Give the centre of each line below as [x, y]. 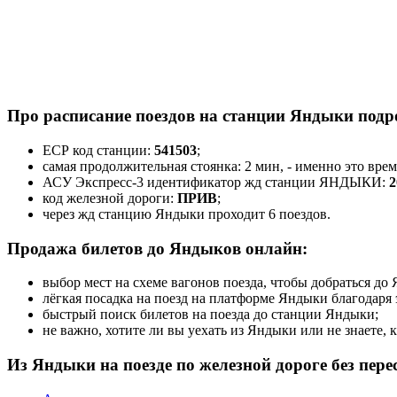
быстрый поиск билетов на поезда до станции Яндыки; [210, 315]
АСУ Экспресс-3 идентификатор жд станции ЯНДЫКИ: [216, 182]
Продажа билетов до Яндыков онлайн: [157, 248]
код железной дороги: [110, 198]
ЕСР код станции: [98, 150]
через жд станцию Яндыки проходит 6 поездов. [187, 214]
